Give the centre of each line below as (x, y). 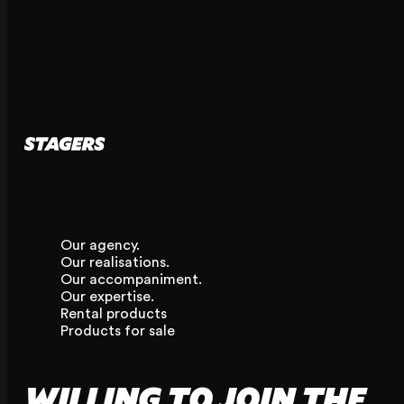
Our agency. (100, 245)
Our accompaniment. (131, 279)
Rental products (113, 313)
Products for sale (117, 331)
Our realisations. (115, 262)
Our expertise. (107, 296)
